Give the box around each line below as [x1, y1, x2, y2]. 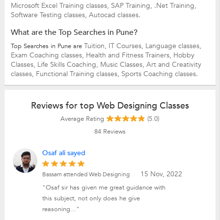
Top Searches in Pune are [10, 41, 84, 51]
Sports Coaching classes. [121, 69, 198, 79]
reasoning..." [42, 204, 80, 214]
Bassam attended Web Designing [42, 170, 130, 178]
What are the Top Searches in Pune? [10, 27, 137, 38]
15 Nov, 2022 [140, 169, 182, 179]
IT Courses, [108, 41, 145, 51]
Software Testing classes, [10, 10, 89, 20]
